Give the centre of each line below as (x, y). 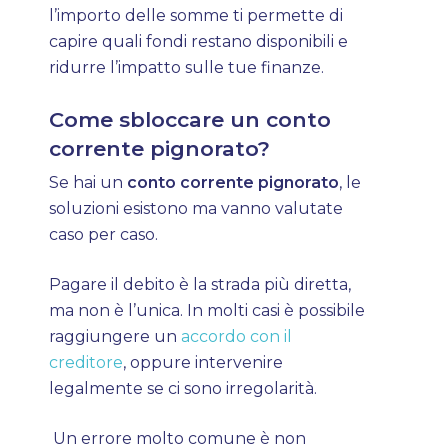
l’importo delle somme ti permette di (196, 15)
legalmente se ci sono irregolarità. (183, 388)
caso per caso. (104, 234)
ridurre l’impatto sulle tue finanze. (187, 67)
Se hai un (88, 182)
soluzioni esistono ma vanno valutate (196, 208)
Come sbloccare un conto (190, 119)
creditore (86, 362)
